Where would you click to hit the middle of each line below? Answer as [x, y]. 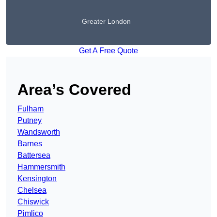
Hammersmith [41, 167]
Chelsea [32, 190]
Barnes [30, 144]
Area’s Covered [74, 90]
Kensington [37, 179]
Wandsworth [39, 132]
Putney [30, 121]
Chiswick [33, 202]
